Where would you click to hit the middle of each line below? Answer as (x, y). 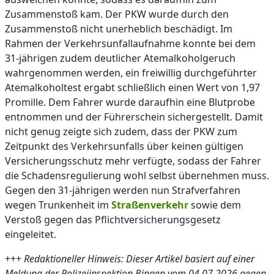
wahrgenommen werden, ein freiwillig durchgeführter (131, 73)
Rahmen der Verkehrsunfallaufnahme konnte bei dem (130, 43)
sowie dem (215, 205)
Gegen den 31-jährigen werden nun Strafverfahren (123, 190)
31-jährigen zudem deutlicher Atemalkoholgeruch (120, 58)
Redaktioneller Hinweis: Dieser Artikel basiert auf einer (139, 259)
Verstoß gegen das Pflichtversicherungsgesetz (113, 220)
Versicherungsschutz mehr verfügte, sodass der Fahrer (133, 161)
